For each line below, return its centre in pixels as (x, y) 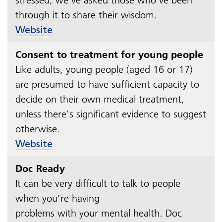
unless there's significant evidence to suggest (111, 114)
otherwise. (38, 129)
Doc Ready (40, 168)
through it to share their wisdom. (86, 15)
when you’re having (57, 198)
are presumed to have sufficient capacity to (107, 84)
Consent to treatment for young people (110, 54)
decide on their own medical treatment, (100, 99)
